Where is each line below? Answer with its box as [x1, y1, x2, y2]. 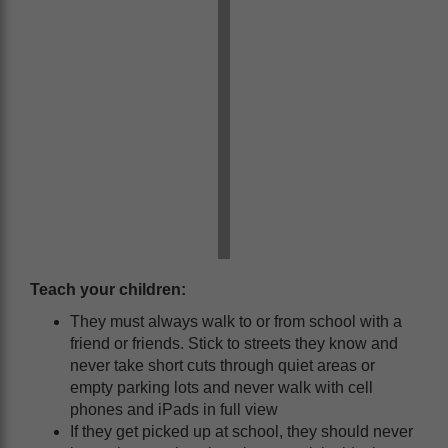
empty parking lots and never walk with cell [70, 379, 373, 396]
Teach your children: [30, 281, 186, 298]
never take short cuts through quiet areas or [70, 357, 375, 374]
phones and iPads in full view [70, 401, 278, 418]
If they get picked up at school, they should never [70, 423, 413, 440]
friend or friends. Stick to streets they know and [70, 335, 398, 352]
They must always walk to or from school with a [70, 313, 402, 330]
